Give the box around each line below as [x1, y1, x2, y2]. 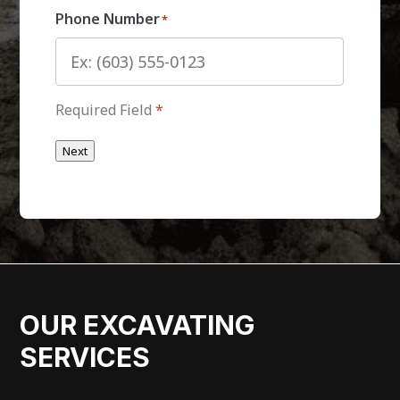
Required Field [55, 99, 156, 120]
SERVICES [20, 340, 151, 373]
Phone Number [55, 8, 161, 29]
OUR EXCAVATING [20, 308, 255, 341]
